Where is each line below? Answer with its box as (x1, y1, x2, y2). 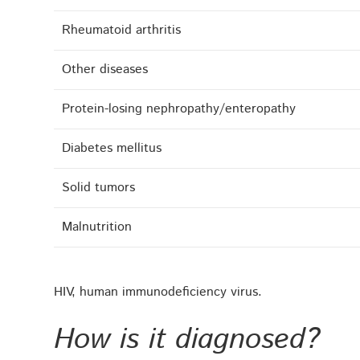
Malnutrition (62, 218, 133, 237)
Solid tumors (62, 178, 136, 198)
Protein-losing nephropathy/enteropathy (62, 100, 297, 119)
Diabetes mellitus (62, 139, 162, 158)
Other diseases (62, 60, 149, 80)
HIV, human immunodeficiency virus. (54, 283, 263, 302)
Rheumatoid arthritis (62, 21, 182, 40)
